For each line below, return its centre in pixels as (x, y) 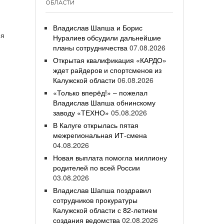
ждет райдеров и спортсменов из (107, 70)
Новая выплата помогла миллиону (110, 157)
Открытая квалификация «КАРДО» (110, 60)
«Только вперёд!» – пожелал (100, 92)
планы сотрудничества (90, 47)
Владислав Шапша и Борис (98, 27)
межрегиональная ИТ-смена (100, 135)
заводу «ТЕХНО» (81, 112)
